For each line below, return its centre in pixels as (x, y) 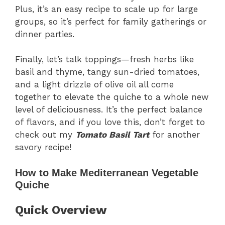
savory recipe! (43, 147)
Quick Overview (61, 210)
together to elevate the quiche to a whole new (112, 97)
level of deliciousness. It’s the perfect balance (109, 110)
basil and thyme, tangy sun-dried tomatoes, (107, 72)
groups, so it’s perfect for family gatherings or (111, 21)
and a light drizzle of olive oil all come (94, 85)
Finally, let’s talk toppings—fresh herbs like (104, 60)
